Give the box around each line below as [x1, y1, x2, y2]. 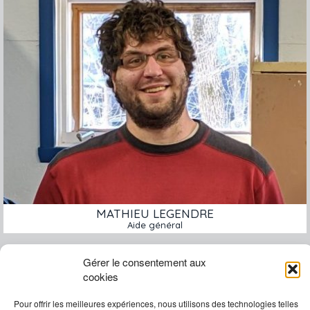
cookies [83, 269, 118, 284]
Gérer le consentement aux [83, 255, 206, 269]
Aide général [127, 219, 183, 231]
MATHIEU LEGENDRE [96, 206, 214, 221]
